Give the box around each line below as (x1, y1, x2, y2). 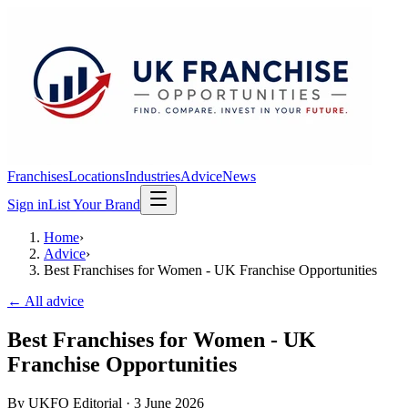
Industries (125, 168, 180, 184)
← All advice (7, 293, 84, 309)
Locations (68, 168, 125, 184)
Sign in (7, 197, 48, 212)
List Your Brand (48, 197, 140, 212)
